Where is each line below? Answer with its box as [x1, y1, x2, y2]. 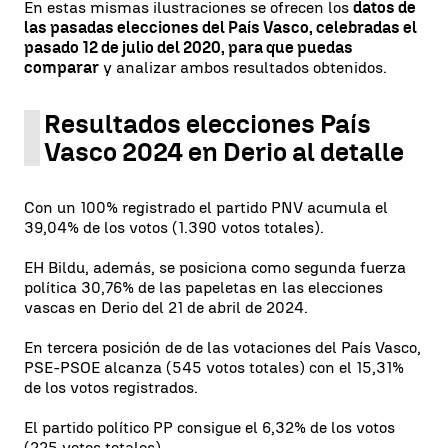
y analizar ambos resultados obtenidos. [99, 57, 387, 77]
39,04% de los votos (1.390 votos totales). [24, 217, 324, 237]
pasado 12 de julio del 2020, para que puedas [24, 37, 353, 57]
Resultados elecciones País [44, 107, 371, 140]
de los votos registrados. [24, 377, 198, 397]
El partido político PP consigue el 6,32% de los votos [24, 417, 395, 437]
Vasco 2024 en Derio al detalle [44, 135, 404, 168]
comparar [24, 57, 99, 77]
